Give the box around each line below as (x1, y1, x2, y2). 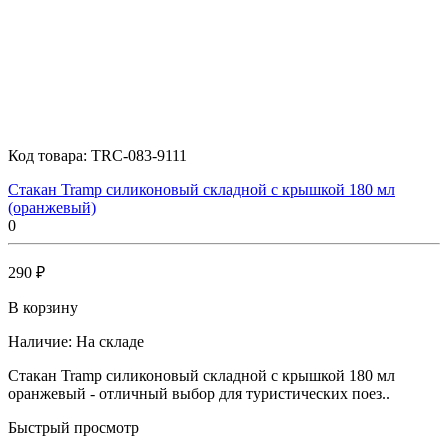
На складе (76, 332, 144, 350)
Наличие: (8, 332, 72, 350)
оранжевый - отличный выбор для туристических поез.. (8, 384, 390, 402)
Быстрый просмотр (8, 418, 139, 436)
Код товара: (8, 146, 91, 164)
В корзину (8, 298, 78, 316)
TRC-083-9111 (91, 146, 187, 164)
